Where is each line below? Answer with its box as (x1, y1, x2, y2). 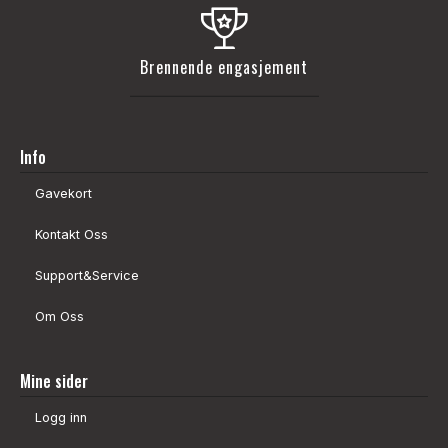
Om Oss (35, 309, 84, 325)
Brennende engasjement (140, 55, 308, 80)
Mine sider (20, 369, 88, 394)
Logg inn (35, 410, 87, 426)
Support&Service (35, 268, 139, 284)
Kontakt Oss (35, 227, 108, 243)
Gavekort (35, 186, 92, 202)
